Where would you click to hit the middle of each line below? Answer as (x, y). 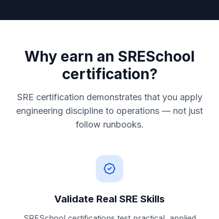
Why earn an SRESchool (109, 56)
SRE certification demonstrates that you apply (109, 97)
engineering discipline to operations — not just (109, 111)
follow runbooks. (109, 124)
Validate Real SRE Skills (109, 199)
